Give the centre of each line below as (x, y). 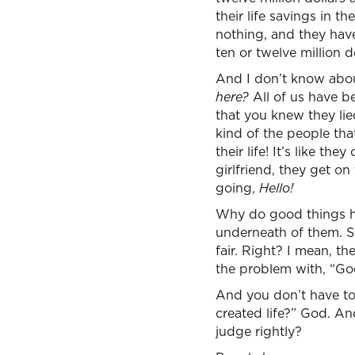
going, (237, 188)
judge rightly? (259, 331)
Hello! (276, 188)
